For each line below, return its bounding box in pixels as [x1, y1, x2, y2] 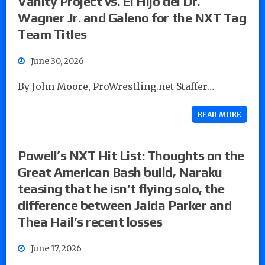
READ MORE [198, 109, 241, 119]
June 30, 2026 [31, 55, 84, 66]
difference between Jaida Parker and [18, 197, 232, 213]
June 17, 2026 [31, 243, 82, 254]
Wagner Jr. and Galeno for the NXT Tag [18, 9, 247, 25]
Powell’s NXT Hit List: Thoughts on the [18, 147, 244, 163]
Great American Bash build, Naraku [18, 164, 222, 180]
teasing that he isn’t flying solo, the [18, 180, 225, 196]
